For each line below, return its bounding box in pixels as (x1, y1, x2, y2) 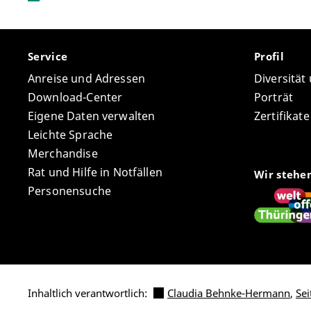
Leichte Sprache (28, 126, 113, 142)
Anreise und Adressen (28, 70, 145, 86)
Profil (254, 49, 287, 63)
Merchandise (28, 145, 98, 161)
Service (28, 49, 71, 63)
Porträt (254, 89, 294, 105)
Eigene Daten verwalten (28, 108, 155, 124)
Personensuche (28, 183, 111, 199)
